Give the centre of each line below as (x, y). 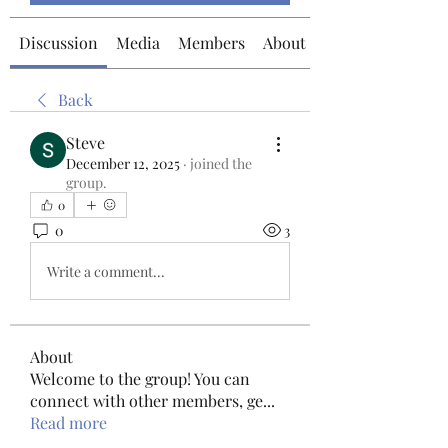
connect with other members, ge (146, 400)
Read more (68, 422)
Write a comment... (106, 271)
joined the (221, 163)
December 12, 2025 (123, 163)
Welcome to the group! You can (140, 378)
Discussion (58, 42)
